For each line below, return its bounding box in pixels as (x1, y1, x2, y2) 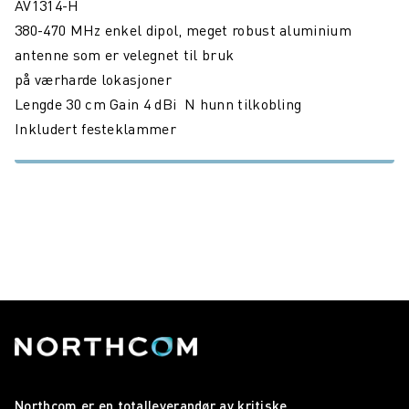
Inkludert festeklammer (15, 120, 177, 138)
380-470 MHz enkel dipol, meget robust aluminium (15, 21, 352, 39)
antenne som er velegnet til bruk (15, 46, 235, 64)
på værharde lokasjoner (15, 70, 173, 89)
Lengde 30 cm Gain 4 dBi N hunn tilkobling (15, 95, 302, 113)
